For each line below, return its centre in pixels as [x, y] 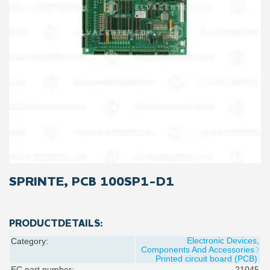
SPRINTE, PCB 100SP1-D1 [92, 182]
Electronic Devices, [223, 241]
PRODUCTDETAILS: [56, 224]
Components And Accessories [198, 250]
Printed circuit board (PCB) [206, 259]
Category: [30, 241]
